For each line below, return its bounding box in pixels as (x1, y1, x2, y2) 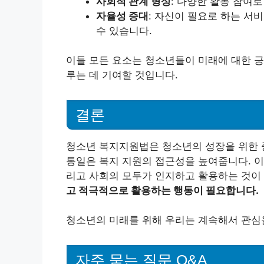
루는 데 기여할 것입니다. (66, 69, 178, 81)
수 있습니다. (96, 24, 152, 37)
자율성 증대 (96, 9, 148, 22)
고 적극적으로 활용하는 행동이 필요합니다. (66, 184, 259, 196)
